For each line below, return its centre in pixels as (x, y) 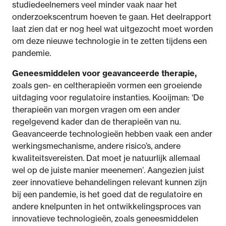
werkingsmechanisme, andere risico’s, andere (96, 146)
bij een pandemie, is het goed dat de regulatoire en (107, 194)
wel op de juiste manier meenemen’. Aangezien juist (108, 170)
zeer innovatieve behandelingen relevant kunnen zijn (109, 182)
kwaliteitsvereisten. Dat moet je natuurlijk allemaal (106, 158)
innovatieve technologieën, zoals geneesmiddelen (105, 218)
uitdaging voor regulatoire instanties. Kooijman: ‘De (108, 97)
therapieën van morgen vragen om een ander (96, 109)
